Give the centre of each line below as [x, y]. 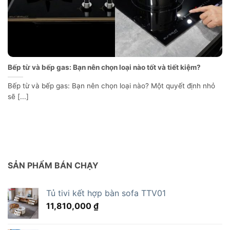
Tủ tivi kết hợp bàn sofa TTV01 [106, 193]
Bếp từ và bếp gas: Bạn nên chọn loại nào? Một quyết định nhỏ [111, 86]
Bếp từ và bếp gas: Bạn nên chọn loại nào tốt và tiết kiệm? [104, 68]
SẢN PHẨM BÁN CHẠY [53, 165]
